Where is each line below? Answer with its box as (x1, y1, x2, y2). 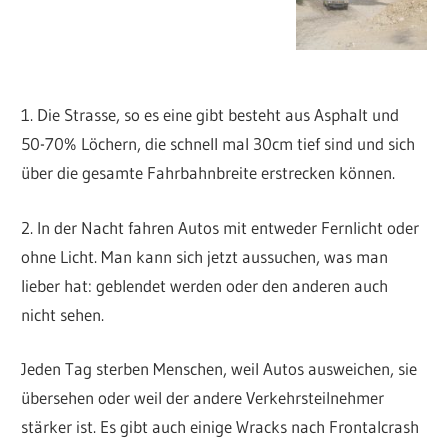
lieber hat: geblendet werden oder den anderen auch (21, 274, 389, 296)
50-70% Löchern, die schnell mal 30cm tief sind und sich (21, 133, 416, 155)
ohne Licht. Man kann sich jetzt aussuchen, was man (21, 245, 389, 267)
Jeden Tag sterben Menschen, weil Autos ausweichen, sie (21, 358, 418, 380)
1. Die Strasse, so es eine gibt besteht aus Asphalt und (21, 104, 400, 126)
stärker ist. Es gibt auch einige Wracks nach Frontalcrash (21, 416, 420, 438)
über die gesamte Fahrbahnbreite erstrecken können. (21, 162, 396, 184)
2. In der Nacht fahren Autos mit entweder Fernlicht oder (21, 216, 420, 238)
